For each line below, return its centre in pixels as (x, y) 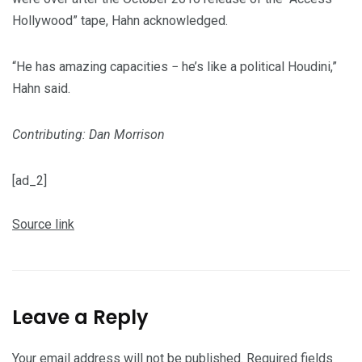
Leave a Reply (80, 318)
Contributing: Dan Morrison (88, 135)
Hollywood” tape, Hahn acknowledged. (120, 21)
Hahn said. (41, 89)
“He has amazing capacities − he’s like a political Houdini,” (175, 67)
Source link (43, 225)
